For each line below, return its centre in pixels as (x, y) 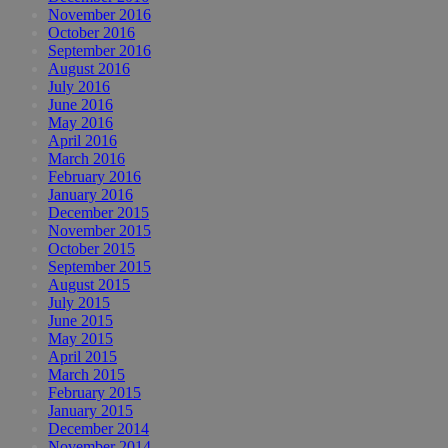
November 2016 (99, 15)
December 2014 (98, 429)
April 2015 (82, 357)
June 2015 (80, 321)
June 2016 (80, 105)
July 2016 (79, 87)
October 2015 (91, 249)
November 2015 (99, 231)
